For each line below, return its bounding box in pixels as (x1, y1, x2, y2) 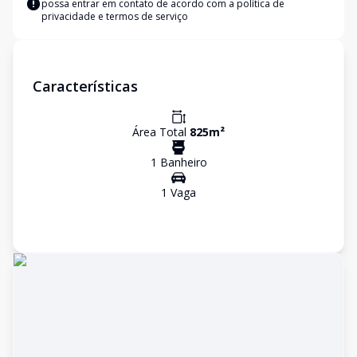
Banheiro (156, 155, 207, 170)
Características (33, 76, 138, 96)
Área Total (132, 124, 190, 139)
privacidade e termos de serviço (41, 10, 188, 23)
